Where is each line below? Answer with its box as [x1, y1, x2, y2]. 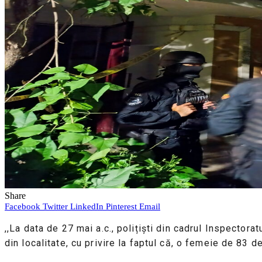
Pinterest [106, 201, 137, 211]
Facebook [5, 201, 40, 211]
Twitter [43, 201, 68, 211]
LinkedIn [70, 201, 104, 211]
